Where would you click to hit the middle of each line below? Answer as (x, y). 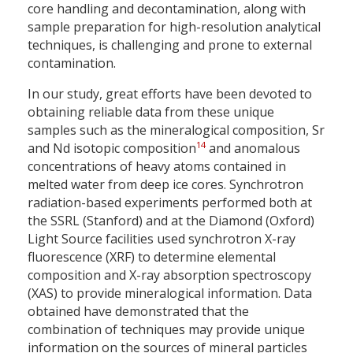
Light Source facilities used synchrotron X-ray (162, 239)
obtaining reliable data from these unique (151, 112)
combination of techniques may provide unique (166, 330)
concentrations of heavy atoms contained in (157, 167)
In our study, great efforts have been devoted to (170, 94)
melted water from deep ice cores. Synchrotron (165, 185)
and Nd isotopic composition (112, 149)
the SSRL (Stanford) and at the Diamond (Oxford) (171, 221)
